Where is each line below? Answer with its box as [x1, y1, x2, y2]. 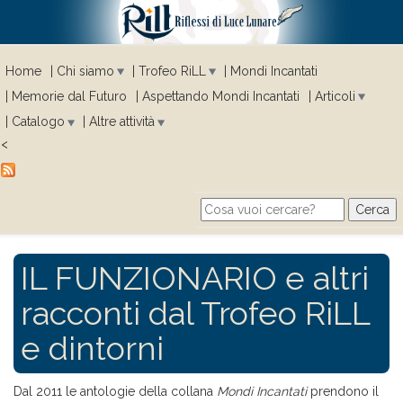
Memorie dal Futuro [12, 89, 127, 104]
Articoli [315, 89, 355, 104]
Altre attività [89, 114, 155, 130]
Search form [201, 214, 353, 246]
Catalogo [12, 114, 65, 130]
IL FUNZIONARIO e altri [21, 259, 369, 298]
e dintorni [21, 329, 164, 368]
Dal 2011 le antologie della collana [13, 384, 217, 399]
